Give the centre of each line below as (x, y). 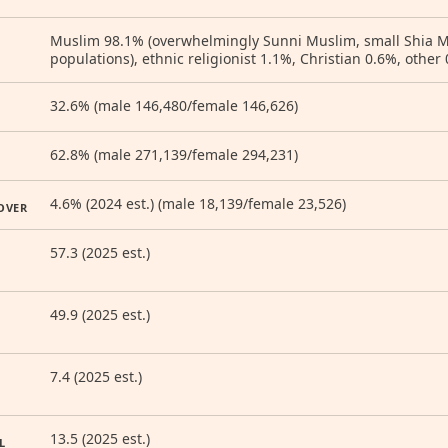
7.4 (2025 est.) (96, 376)
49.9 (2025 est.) (100, 314)
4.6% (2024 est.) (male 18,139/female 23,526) (198, 203)
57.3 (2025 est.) (100, 252)
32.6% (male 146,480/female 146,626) (174, 105)
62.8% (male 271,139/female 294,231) (174, 154)
